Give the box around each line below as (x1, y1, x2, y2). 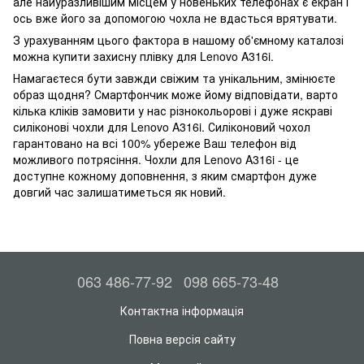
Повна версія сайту (128, 331, 236, 347)
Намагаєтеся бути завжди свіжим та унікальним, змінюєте (13, 69, 336, 86)
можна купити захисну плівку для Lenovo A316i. (13, 47, 274, 64)
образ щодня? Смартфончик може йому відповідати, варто (13, 85, 338, 102)
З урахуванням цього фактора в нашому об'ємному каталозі (13, 31, 344, 48)
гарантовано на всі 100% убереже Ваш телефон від (13, 134, 297, 151)
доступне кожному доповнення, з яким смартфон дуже (13, 167, 317, 184)
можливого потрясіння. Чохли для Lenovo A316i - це (13, 150, 299, 167)
